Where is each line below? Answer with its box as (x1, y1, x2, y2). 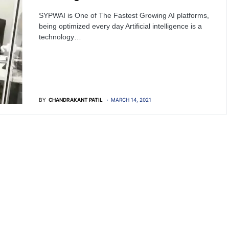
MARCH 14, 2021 (110, 97, 151, 103)
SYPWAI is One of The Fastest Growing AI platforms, (38, 11, 209, 20)
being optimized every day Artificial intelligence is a (38, 22, 202, 31)
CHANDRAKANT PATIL (48, 97, 103, 103)
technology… (38, 33, 81, 41)
